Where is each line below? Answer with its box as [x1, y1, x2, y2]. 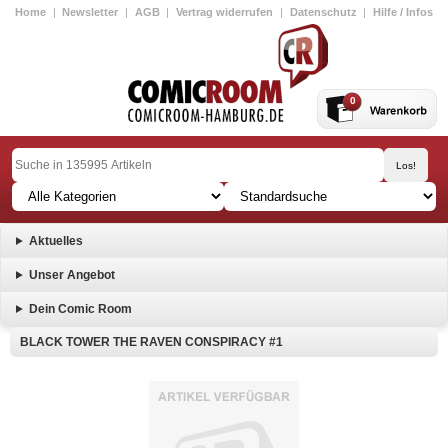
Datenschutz [289, 6, 357, 18]
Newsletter [62, 6, 119, 18]
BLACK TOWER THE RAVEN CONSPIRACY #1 [20, 335, 283, 349]
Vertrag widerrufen [176, 6, 274, 18]
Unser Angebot [28, 268, 115, 282]
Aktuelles [28, 234, 83, 248]
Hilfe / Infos [372, 6, 433, 18]
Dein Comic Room [28, 302, 132, 316]
